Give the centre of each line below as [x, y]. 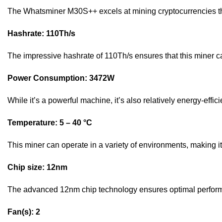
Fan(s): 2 [24, 212]
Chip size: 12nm [37, 167]
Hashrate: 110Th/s [41, 33]
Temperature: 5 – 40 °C [50, 123]
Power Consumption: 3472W [61, 78]
